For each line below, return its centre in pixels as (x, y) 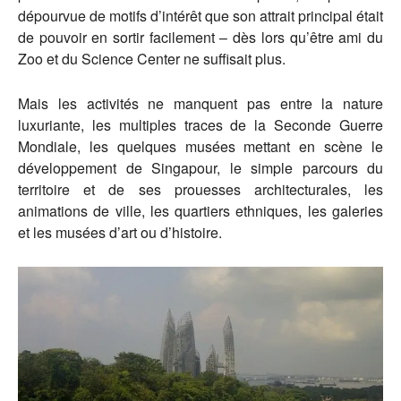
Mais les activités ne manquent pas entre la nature (200, 104)
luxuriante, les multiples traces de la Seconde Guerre (200, 125)
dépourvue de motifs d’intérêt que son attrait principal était (200, 16)
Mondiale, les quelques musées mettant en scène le (200, 147)
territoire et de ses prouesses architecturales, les (200, 190)
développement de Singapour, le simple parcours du (200, 168)
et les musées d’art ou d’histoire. (120, 233)
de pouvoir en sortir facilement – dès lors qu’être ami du (200, 38)
